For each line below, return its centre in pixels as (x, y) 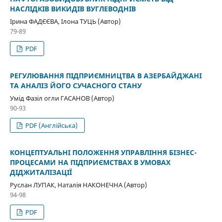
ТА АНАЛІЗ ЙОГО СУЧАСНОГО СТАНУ (76, 85)
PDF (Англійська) (51, 125)
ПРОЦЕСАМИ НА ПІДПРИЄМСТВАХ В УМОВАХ (90, 162)
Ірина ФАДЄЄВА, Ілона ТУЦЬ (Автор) (65, 21)
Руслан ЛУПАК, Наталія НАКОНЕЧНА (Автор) (78, 185)
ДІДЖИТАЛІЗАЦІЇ (41, 172)
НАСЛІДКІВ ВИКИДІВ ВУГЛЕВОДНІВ (73, 8)
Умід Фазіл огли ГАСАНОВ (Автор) (62, 98)
